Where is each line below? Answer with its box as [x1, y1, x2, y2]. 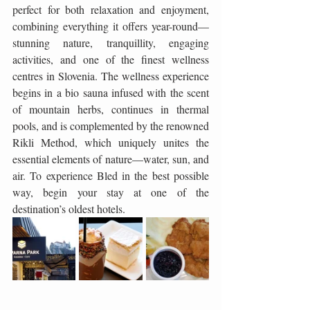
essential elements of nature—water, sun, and [12, 152, 209, 166]
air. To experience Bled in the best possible [12, 168, 209, 183]
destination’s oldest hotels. [12, 201, 125, 216]
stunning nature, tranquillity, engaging [12, 35, 209, 50]
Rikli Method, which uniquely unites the [12, 135, 209, 149]
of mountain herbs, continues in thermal [12, 102, 209, 116]
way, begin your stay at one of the [12, 185, 209, 199]
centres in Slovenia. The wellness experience [12, 69, 209, 83]
